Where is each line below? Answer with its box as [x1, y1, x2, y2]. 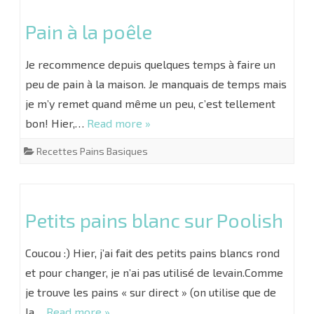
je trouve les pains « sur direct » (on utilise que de [25, 285, 276, 299]
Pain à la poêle [25, 20, 152, 43]
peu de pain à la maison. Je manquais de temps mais [25, 77, 287, 90]
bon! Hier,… [25, 116, 87, 130]
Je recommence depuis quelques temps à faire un [25, 57, 275, 71]
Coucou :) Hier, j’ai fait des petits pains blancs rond [25, 246, 280, 259]
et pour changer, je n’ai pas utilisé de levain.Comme [25, 266, 283, 279]
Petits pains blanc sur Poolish [25, 208, 283, 232]
